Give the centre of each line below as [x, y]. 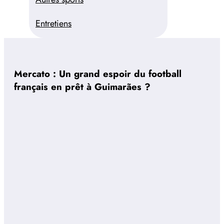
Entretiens [53, 23]
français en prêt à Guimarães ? [82, 86]
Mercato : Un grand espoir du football [98, 73]
